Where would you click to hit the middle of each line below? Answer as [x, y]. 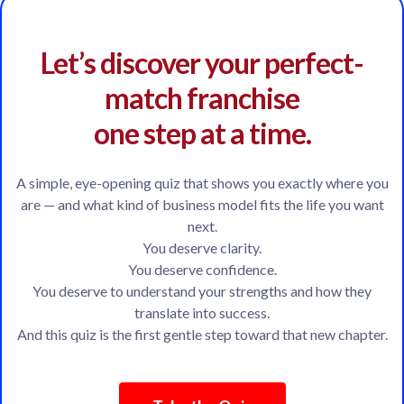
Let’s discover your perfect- [202, 63]
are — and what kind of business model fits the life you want [202, 205]
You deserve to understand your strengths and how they [202, 291]
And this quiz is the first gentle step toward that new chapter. [202, 335]
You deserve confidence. [202, 270]
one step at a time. [202, 133]
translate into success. [202, 313]
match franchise [202, 98]
